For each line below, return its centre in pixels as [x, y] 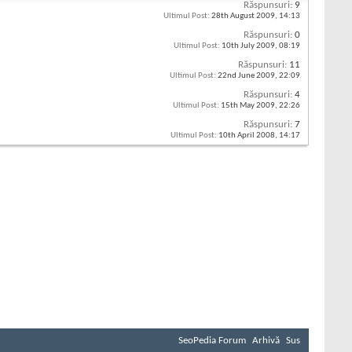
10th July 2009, [249, 46]
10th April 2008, [248, 136]
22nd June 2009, [247, 76]
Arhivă [266, 341]
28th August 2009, [244, 16]
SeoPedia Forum [212, 341]
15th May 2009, [249, 106]
